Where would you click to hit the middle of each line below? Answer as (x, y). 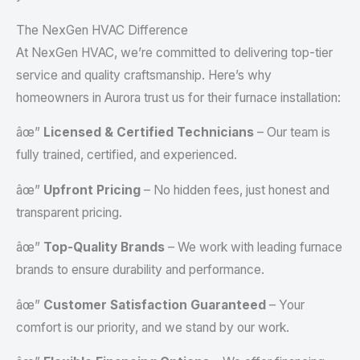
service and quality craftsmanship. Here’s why (144, 75)
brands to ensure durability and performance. (140, 270)
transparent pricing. (69, 212)
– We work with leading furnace (254, 247)
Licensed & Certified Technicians (149, 133)
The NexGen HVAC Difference (102, 30)
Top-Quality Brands (104, 247)
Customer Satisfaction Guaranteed (155, 305)
